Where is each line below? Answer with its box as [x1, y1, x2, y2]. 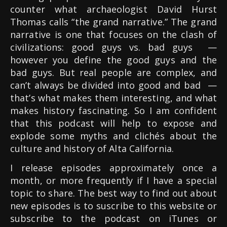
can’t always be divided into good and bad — [10, 79, 217, 91]
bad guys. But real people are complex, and [10, 66, 217, 79]
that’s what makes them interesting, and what [10, 91, 217, 104]
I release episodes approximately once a [10, 161, 217, 174]
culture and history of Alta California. [10, 142, 174, 155]
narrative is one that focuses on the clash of [10, 28, 217, 41]
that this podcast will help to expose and [10, 117, 217, 129]
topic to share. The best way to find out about [10, 186, 217, 199]
